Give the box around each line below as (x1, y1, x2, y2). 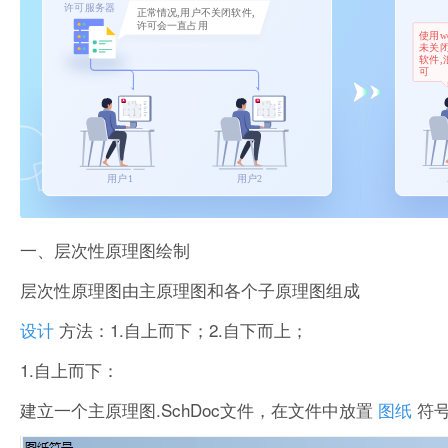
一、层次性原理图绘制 (20, 236, 190, 262)
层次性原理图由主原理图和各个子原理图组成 (20, 276, 360, 302)
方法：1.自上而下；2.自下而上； (59, 316, 308, 342)
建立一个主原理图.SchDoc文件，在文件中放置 (20, 396, 373, 422)
